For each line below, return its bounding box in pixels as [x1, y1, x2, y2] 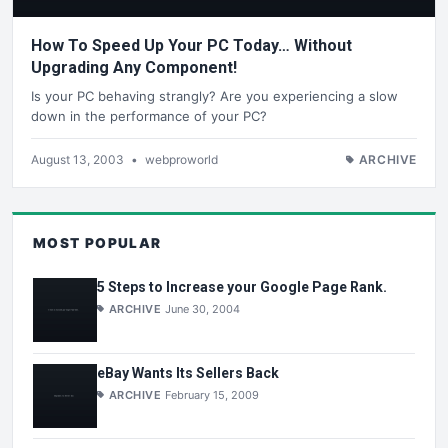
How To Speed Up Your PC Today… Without [31, 36, 352, 56]
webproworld [145, 151, 218, 167]
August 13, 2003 [31, 151, 127, 167]
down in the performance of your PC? [31, 107, 267, 124]
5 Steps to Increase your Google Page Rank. [97, 279, 387, 296]
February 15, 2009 [165, 387, 260, 402]
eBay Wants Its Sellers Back [97, 364, 279, 381]
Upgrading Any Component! [31, 58, 237, 78]
